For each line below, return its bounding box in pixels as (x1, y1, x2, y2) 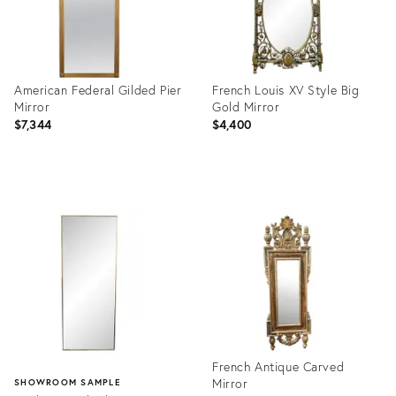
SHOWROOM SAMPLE (14, 377, 120, 388)
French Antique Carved (212, 358, 345, 375)
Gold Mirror (212, 98, 280, 115)
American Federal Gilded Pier (14, 81, 182, 98)
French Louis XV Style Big (212, 81, 360, 98)
